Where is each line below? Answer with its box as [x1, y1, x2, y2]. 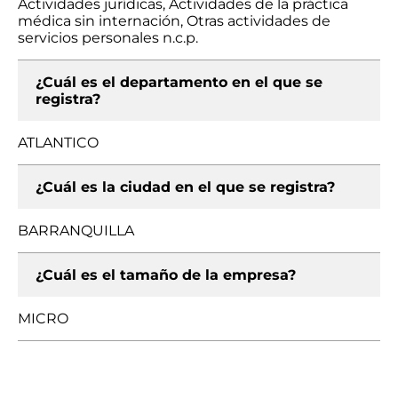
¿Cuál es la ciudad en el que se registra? [36, 179, 335, 195]
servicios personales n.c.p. [18, 29, 198, 46]
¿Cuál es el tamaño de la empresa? [36, 267, 296, 283]
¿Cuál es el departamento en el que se [36, 74, 322, 91]
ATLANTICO [18, 134, 99, 151]
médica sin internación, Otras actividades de [18, 12, 330, 29]
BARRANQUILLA [18, 222, 134, 239]
